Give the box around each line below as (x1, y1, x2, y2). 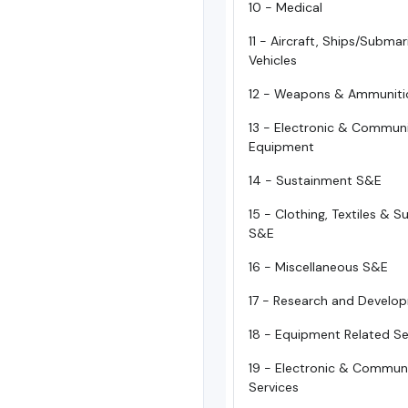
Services (249, 379, 299, 395)
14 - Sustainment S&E (249, 172, 382, 189)
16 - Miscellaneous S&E (249, 259, 388, 275)
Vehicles (249, 52, 297, 68)
